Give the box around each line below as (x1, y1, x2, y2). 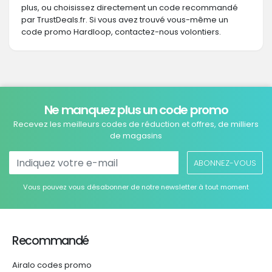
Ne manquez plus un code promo (44, 101, 228, 118)
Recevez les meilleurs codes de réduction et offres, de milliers (13, 118, 259, 130)
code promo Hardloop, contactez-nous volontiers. (21, 26, 221, 38)
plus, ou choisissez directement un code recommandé (21, 2, 238, 13)
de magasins (110, 130, 162, 141)
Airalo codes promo (12, 259, 92, 271)
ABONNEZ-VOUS (194, 157, 256, 169)
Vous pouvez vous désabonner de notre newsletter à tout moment (23, 182, 249, 192)
